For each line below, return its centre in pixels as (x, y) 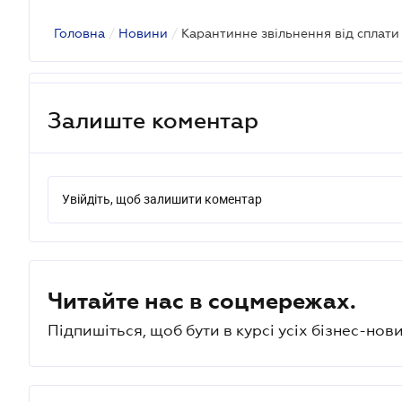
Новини (143, 33)
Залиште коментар (153, 120)
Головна (79, 33)
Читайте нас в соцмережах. (202, 301)
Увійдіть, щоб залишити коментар (162, 199)
